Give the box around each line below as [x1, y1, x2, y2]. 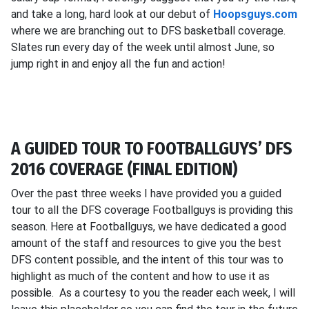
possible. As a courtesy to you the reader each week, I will [11, 286, 295, 299]
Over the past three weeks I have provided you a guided [11, 187, 281, 200]
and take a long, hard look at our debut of [11, 8, 213, 21]
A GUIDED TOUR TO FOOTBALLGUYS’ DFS [11, 138, 292, 159]
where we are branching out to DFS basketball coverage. [11, 24, 288, 37]
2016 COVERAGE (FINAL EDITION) [11, 159, 238, 180]
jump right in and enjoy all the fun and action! [11, 57, 226, 70]
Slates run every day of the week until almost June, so [11, 41, 275, 54]
